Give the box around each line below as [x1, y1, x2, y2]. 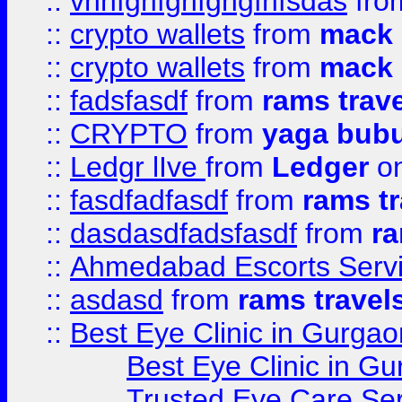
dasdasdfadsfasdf [70, 217, 297, 249]
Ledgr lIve [70, 151, 205, 183]
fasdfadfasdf [70, 184, 228, 216]
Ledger [272, 151, 369, 183]
